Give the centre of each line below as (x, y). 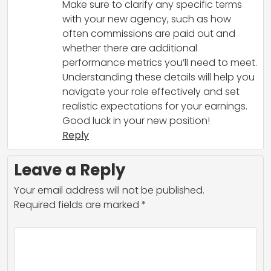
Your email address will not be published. (109, 191)
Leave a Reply (70, 170)
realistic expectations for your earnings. (155, 106)
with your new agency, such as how (147, 19)
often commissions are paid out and (149, 34)
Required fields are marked (78, 205)
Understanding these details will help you (158, 77)
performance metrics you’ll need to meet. (160, 63)
